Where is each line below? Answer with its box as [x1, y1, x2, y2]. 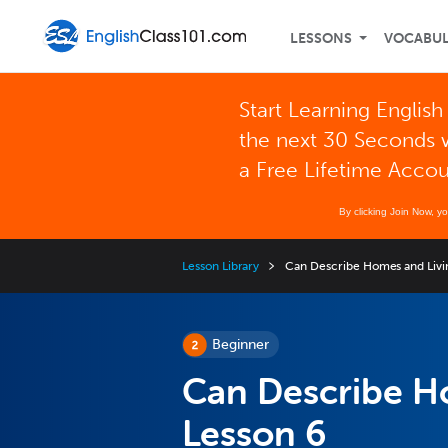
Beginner [212, 336, 269, 353]
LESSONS [290, 30, 352, 47]
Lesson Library [182, 259, 260, 273]
